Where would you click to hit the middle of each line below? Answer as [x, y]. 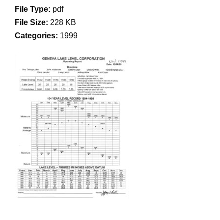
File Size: [32, 22]
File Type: [34, 9]
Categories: [37, 36]
